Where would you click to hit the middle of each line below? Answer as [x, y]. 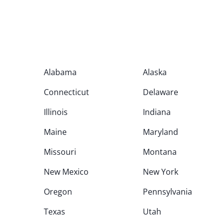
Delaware [160, 92]
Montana [160, 152]
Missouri [60, 152]
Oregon [58, 192]
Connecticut [66, 92]
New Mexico [66, 172]
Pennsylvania [167, 192]
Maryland [160, 132]
